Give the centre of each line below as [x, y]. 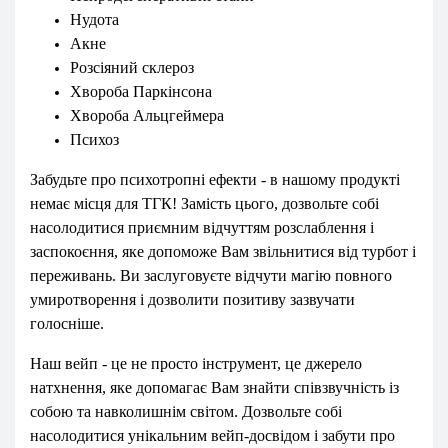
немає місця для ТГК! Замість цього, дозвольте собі [204, 203]
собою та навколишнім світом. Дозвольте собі [186, 411]
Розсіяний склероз [132, 67]
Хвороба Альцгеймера [147, 115]
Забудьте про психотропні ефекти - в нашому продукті [215, 179]
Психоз [94, 139]
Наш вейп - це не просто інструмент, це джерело [196, 363]
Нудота [94, 19]
